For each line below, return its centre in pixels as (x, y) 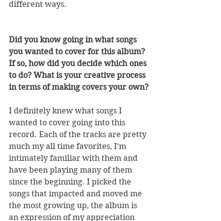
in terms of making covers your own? (79, 87)
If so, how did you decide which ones (79, 63)
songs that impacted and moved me (76, 194)
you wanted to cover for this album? (78, 52)
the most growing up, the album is (74, 205)
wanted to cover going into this (68, 123)
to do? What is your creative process (78, 75)
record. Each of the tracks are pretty (79, 134)
